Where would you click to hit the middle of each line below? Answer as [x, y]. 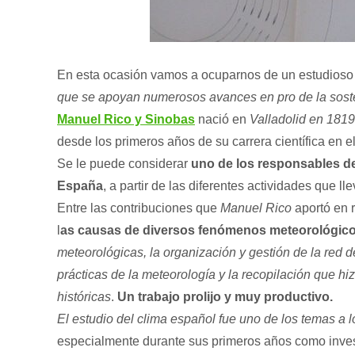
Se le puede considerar [122, 164]
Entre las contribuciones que [139, 208]
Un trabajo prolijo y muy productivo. [223, 297]
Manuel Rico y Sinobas [126, 119]
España [80, 186]
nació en [222, 119]
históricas [84, 297]
